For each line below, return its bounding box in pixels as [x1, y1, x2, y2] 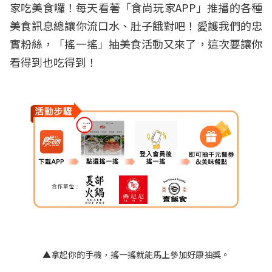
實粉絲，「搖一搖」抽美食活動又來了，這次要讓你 [10, 35, 262, 52]
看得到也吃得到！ [10, 53, 97, 70]
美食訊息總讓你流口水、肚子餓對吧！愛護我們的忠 [10, 17, 262, 33]
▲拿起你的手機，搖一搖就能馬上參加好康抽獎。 [42, 248, 229, 260]
